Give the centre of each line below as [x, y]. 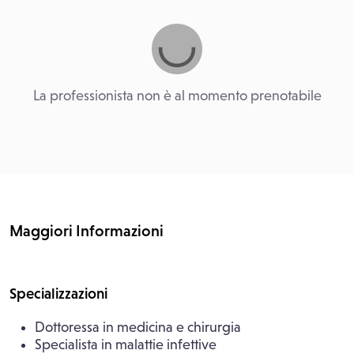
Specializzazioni [58, 294]
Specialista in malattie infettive [126, 345]
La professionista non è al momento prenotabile [177, 96]
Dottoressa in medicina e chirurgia [138, 327]
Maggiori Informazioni [87, 231]
